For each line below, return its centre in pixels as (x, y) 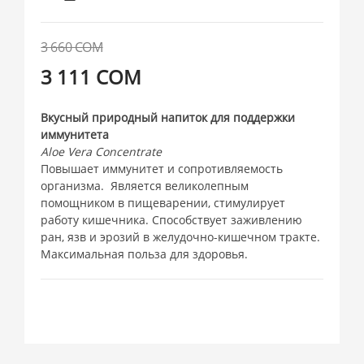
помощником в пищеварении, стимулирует (163, 203)
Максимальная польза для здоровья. (145, 254)
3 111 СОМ (91, 77)
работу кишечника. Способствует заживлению (172, 220)
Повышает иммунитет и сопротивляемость (162, 169)
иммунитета (75, 135)
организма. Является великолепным (145, 186)
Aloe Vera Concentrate (102, 152)
